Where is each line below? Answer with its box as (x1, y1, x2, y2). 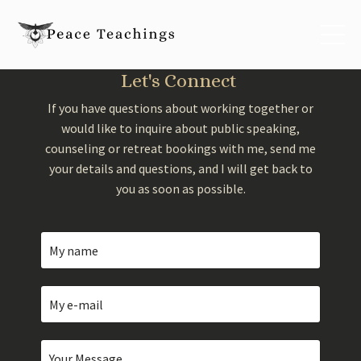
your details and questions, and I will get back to (48, 160, 313, 177)
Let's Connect (120, 69, 241, 93)
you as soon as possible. (115, 180, 246, 197)
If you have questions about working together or (48, 100, 313, 117)
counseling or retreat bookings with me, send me (45, 140, 316, 157)
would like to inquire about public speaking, (61, 120, 300, 137)
